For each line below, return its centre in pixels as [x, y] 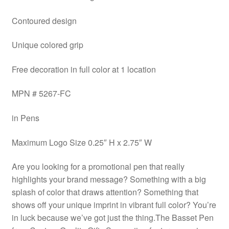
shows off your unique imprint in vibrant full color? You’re [114, 205]
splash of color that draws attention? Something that [105, 192]
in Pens [25, 118]
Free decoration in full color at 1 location [84, 69]
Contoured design [44, 20]
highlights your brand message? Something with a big [109, 179]
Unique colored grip [47, 45]
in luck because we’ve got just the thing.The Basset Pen [112, 218]
